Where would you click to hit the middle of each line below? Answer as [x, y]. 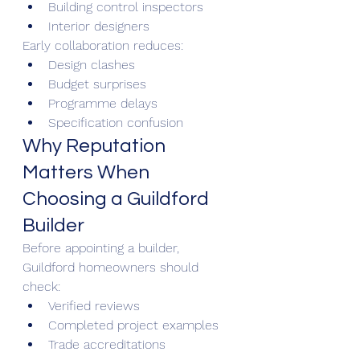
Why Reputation [96, 145]
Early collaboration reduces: [103, 45]
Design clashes [92, 64]
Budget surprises [97, 84]
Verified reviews [94, 305]
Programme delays [103, 103]
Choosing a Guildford [118, 198]
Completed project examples [133, 325]
